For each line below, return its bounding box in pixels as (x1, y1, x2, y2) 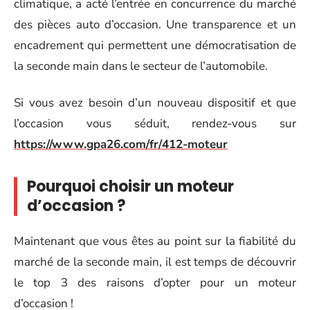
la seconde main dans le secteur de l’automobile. (14, 58, 268, 74)
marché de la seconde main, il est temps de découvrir (14, 254, 296, 270)
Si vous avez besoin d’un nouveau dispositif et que (14, 94, 296, 111)
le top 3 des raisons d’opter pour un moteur (14, 275, 296, 291)
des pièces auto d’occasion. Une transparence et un (14, 17, 296, 33)
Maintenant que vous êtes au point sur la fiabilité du (14, 233, 296, 249)
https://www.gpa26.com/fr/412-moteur (14, 136, 228, 152)
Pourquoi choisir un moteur (27, 175, 234, 197)
